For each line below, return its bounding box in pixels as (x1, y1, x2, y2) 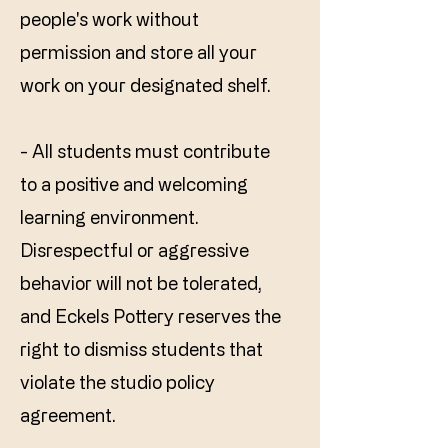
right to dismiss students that (20, 339, 263, 359)
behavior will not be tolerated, (20, 273, 262, 293)
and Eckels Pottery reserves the (20, 306, 281, 326)
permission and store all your (20, 42, 257, 62)
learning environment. (20, 207, 199, 227)
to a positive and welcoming (20, 174, 248, 194)
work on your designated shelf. (20, 75, 271, 95)
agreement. (20, 405, 116, 425)
